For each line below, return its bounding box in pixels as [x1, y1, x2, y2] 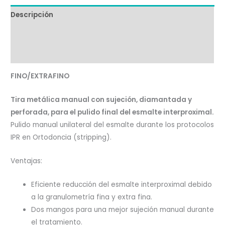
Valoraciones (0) [11, 48, 71, 58]
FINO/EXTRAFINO [11, 71, 70, 81]
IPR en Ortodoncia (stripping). [11, 133, 112, 143]
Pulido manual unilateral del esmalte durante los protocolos [11, 120, 214, 130]
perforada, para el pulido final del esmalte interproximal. [11, 107, 214, 118]
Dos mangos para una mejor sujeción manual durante [31, 205, 214, 215]
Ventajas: [11, 156, 43, 166]
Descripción [11, 10, 54, 20]
